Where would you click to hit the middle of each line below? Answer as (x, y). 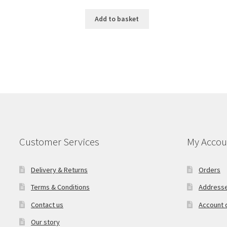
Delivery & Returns (59, 169)
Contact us (47, 204)
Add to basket (117, 19)
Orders (209, 169)
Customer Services (59, 142)
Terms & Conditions (60, 187)
